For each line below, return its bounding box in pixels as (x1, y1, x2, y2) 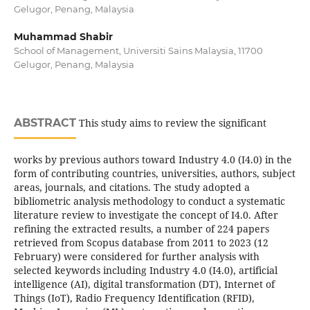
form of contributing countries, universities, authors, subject (13, 167, 295, 181)
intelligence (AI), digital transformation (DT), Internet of (13, 277, 275, 291)
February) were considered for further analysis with (13, 250, 259, 264)
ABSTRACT (13, 116, 76, 130)
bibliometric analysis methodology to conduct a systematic (13, 194, 285, 208)
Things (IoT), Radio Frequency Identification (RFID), (13, 291, 255, 305)
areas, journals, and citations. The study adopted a (13, 181, 250, 194)
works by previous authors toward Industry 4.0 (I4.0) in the (13, 153, 292, 167)
